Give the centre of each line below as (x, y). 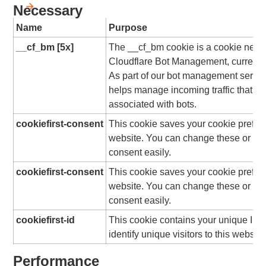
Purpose (128, 27)
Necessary (48, 10)
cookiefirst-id (46, 219)
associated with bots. (153, 104)
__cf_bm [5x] (45, 47)
